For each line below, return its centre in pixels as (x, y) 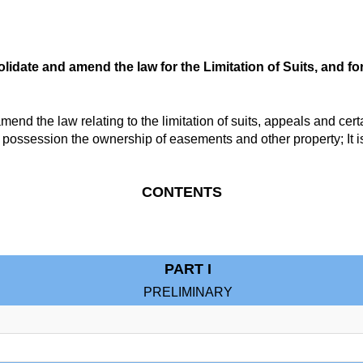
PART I (188, 269)
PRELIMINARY (188, 292)
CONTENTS (181, 192)
